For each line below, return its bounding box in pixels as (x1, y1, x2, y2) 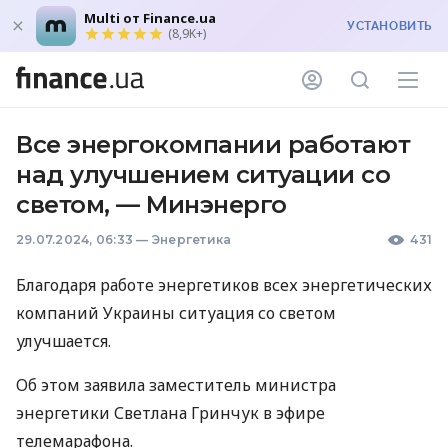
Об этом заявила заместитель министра (16, 374, 336, 396)
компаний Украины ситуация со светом (16, 302, 336, 324)
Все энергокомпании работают (16, 130, 411, 159)
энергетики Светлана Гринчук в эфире (16, 402, 325, 424)
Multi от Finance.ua (84, 9, 216, 27)
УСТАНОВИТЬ (347, 19, 432, 33)
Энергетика (151, 232, 232, 247)
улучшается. (16, 330, 111, 352)
